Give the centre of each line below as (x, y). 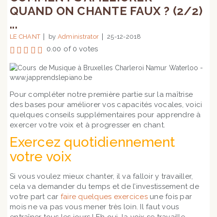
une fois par (171, 197)
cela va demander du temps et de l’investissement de (104, 186)
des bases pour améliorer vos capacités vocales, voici (106, 105)
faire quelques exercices (104, 197)
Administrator (78, 37)
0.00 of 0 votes (72, 49)
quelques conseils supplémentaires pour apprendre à (105, 115)
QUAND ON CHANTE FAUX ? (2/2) (106, 11)
